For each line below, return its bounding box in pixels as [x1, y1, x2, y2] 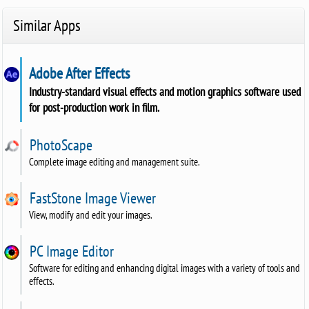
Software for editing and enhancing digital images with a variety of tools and [29, 261, 301, 275]
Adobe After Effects [26, 63, 130, 83]
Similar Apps [13, 14, 81, 35]
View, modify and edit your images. [29, 208, 153, 221]
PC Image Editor [26, 241, 114, 261]
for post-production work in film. [29, 99, 160, 115]
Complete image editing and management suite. [29, 154, 201, 168]
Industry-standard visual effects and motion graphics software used [29, 83, 301, 99]
